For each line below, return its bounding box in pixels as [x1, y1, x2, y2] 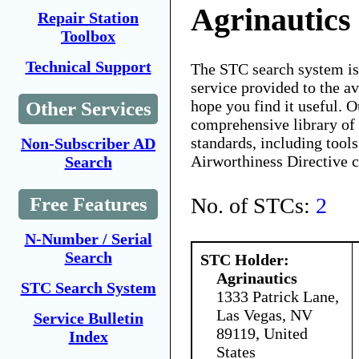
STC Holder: [200, 250, 289, 268]
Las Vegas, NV [216, 305, 313, 324]
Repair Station [38, 9, 139, 26]
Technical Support [25, 58, 151, 75]
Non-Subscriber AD [21, 135, 155, 152]
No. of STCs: [191, 192, 316, 218]
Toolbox [61, 27, 115, 45]
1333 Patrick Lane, [216, 287, 339, 305]
